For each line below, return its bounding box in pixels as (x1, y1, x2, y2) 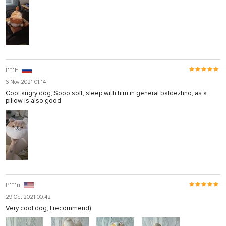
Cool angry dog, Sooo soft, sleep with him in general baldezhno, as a (6, 89, 207, 98)
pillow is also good (6, 97, 61, 105)
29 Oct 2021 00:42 (6, 194, 51, 201)
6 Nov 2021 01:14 (6, 79, 46, 86)
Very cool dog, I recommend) (6, 204, 91, 213)
